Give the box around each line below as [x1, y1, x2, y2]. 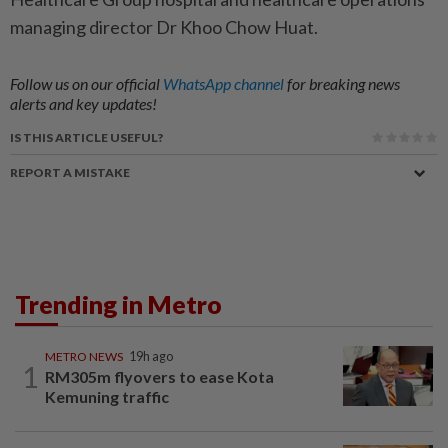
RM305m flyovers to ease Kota [45, 367, 274, 387]
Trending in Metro [15, 289, 222, 320]
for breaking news [287, 74, 400, 94]
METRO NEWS [45, 349, 123, 365]
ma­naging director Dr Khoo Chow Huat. [10, 16, 318, 39]
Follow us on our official [10, 74, 163, 94]
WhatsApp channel [163, 74, 287, 94]
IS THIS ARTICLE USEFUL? [10, 130, 163, 146]
